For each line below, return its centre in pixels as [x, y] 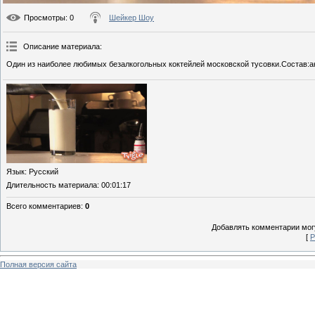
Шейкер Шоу [131, 18]
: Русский [41, 171]
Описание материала [62, 47]
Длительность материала [52, 185]
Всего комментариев [44, 206]
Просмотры [45, 18]
